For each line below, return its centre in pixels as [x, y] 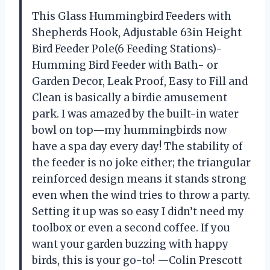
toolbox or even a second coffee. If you [131, 228]
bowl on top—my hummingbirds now [129, 130]
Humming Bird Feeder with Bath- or [125, 65]
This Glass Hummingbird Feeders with [132, 16]
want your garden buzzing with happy [130, 244]
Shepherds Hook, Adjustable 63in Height [137, 32]
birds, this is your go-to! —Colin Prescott [137, 260]
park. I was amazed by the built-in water [135, 114]
